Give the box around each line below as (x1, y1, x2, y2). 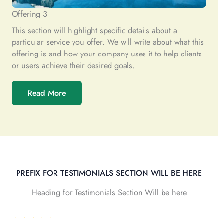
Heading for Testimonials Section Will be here (31, 186, 187, 198)
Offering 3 (12, 8, 47, 19)
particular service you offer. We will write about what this (12, 36, 204, 48)
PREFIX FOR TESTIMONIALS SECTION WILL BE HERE (16, 167, 202, 179)
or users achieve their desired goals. (12, 59, 135, 71)
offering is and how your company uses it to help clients (12, 48, 202, 59)
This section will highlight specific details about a (12, 24, 177, 36)
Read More (27, 87, 66, 99)
